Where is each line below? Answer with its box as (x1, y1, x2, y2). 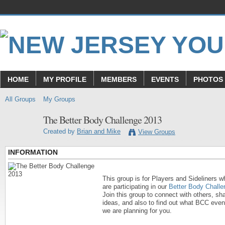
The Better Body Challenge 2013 (43, 113, 162, 127)
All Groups (5, 95, 36, 103)
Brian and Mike (77, 128, 121, 136)
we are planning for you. (102, 206, 172, 214)
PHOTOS (193, 75, 223, 83)
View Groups (138, 128, 175, 136)
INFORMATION (8, 148, 58, 156)
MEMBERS (101, 75, 137, 83)
